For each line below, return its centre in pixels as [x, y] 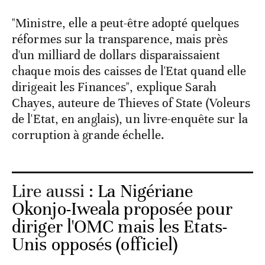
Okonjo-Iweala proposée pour [122, 209]
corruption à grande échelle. [88, 135]
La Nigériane [146, 192]
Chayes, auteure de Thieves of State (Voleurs [131, 103]
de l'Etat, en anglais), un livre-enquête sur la [130, 119]
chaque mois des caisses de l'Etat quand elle [129, 71]
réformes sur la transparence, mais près [120, 39]
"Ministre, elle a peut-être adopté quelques [126, 23]
